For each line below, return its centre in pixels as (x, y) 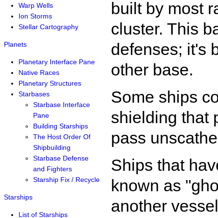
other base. (152, 70)
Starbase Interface (62, 105)
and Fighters (53, 169)
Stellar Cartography (48, 27)
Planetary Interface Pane (57, 62)
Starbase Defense (61, 158)
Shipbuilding (52, 147)
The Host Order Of (62, 137)
